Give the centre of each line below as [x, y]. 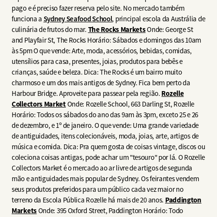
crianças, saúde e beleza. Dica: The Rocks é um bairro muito [97, 72]
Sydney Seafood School [78, 19]
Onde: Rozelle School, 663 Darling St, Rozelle [130, 104]
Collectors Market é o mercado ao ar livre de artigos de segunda [102, 168]
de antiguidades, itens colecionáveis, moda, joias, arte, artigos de [105, 136]
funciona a [28, 18]
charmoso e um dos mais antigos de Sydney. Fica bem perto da [101, 82]
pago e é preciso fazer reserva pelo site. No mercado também [98, 8]
